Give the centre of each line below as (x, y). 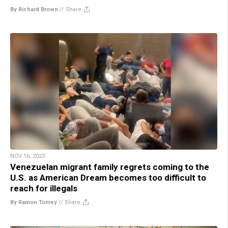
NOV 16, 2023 (27, 156)
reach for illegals (44, 188)
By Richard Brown (34, 10)
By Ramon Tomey (34, 202)
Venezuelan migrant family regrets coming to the (110, 167)
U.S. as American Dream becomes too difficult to (108, 178)
